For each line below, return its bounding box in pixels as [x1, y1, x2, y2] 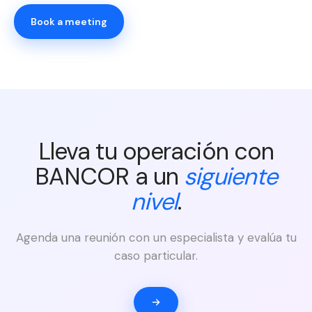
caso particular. [114, 248, 198, 263]
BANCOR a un [34, 161, 185, 192]
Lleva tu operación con [38, 136, 274, 167]
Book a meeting [31, 15, 107, 28]
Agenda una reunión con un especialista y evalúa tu [15, 230, 297, 245]
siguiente [184, 161, 278, 192]
